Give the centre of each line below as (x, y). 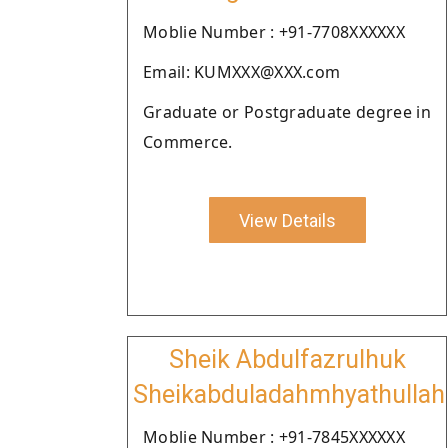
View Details (287, 220)
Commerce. (188, 142)
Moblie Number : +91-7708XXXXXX (274, 32)
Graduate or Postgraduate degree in (287, 112)
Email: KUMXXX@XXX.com (242, 72)
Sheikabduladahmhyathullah (289, 394)
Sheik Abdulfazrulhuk (287, 359)
